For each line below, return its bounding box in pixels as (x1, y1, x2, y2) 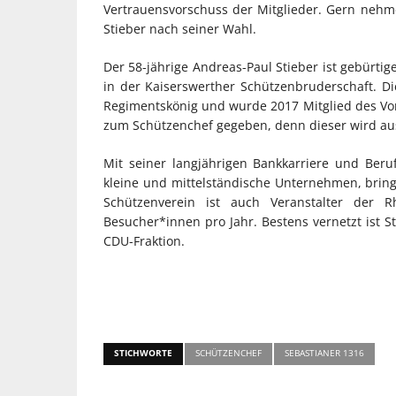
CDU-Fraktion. (103, 232, 185, 249)
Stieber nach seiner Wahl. (103, 19, 256, 37)
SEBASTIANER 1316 (285, 346, 364, 359)
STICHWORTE (114, 346, 172, 359)
